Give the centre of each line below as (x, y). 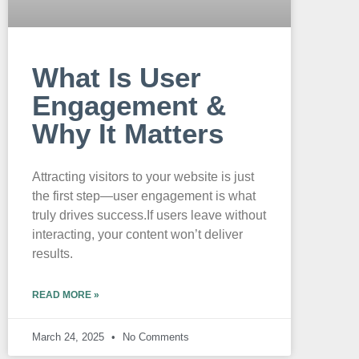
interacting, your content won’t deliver (137, 235)
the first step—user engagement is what (144, 196)
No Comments (154, 337)
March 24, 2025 (70, 337)
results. (52, 254)
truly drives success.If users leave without (149, 216)
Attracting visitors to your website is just (143, 177)
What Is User (117, 78)
